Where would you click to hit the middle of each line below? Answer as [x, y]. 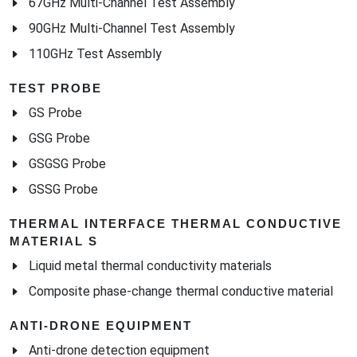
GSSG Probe [63, 189]
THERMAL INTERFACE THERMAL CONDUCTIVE [176, 223]
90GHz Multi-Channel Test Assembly [132, 28]
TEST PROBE [56, 88]
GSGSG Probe [67, 163]
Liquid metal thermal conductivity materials [150, 265]
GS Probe [55, 112]
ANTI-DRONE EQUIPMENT [101, 325]
